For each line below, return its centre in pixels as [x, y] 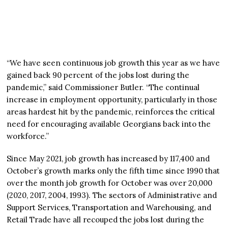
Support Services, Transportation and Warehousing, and [109, 207]
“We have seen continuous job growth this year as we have [113, 63]
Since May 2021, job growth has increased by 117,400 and [108, 158]
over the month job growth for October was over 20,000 [110, 183]
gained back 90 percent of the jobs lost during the [98, 75]
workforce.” [28, 136]
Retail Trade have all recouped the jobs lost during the [106, 219]
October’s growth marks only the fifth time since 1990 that [113, 170]
